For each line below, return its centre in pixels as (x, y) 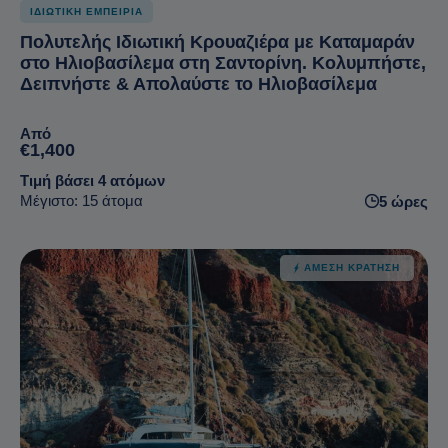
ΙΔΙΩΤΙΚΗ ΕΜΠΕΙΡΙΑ (86, 11)
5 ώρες (403, 201)
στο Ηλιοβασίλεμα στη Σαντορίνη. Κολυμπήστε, (223, 62)
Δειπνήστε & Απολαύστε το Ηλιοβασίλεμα (198, 83)
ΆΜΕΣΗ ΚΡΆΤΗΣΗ (352, 267)
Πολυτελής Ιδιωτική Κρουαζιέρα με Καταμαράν (217, 41)
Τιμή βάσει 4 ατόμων (92, 180)
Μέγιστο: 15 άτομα (81, 200)
